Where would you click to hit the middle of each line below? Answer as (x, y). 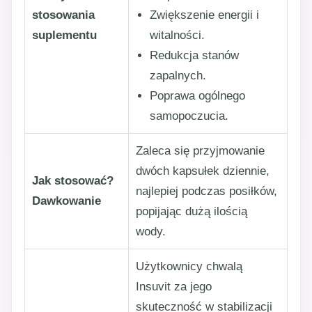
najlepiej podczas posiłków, (206, 191)
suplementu (64, 35)
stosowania (63, 15)
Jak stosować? (73, 181)
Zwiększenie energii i (204, 15)
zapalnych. (178, 76)
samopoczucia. (189, 116)
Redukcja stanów (194, 55)
